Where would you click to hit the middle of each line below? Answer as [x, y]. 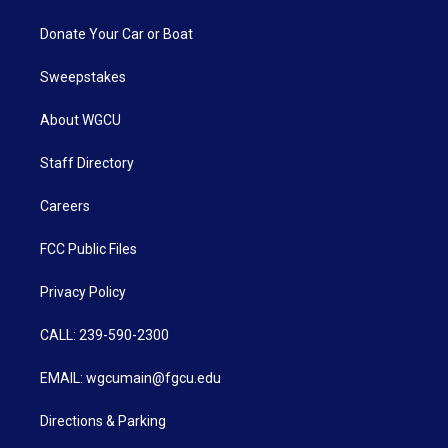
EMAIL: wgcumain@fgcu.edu [130, 377]
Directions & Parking [103, 420]
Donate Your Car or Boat [116, 33]
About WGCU [80, 119]
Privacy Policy [83, 291]
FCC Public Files [88, 248]
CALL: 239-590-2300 [104, 334]
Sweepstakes [83, 76]
